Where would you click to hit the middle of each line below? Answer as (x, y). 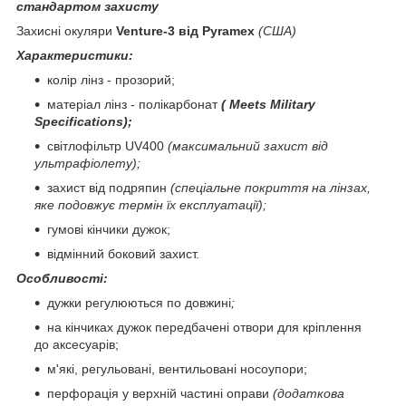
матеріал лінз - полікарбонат (132, 104)
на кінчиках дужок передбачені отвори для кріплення (204, 327)
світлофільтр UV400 (106, 145)
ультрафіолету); (87, 163)
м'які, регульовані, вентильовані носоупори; (177, 368)
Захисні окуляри (64, 30)
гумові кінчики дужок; (109, 229)
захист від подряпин (107, 187)
